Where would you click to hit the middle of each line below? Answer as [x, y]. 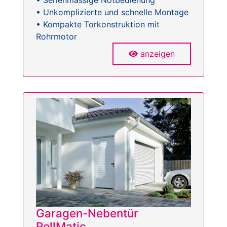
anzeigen [158, 54]
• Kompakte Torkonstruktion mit [98, 25]
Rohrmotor [56, 37]
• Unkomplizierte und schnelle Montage [112, 12]
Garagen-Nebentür [87, 213]
